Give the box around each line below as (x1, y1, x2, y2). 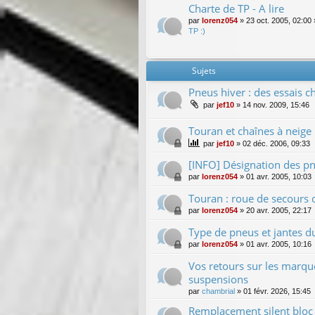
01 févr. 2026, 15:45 (243, 286, 311, 295)
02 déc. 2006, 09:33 (243, 139, 310, 148)
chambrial (202, 286, 235, 295)
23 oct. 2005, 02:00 (246, 16, 311, 25)
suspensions (188, 271, 248, 286)
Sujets (192, 65, 216, 77)
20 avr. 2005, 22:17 (246, 205, 311, 214)
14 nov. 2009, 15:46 (243, 101, 309, 110)
